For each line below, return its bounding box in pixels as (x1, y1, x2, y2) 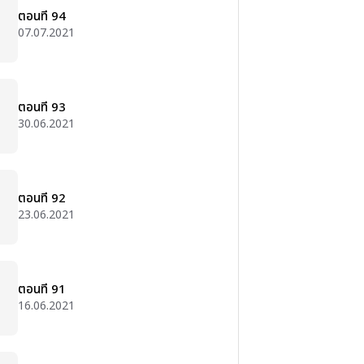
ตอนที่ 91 (18, 280, 66, 299)
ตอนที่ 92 (18, 189, 66, 208)
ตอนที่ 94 (18, 7, 66, 26)
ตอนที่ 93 (18, 98, 66, 117)
